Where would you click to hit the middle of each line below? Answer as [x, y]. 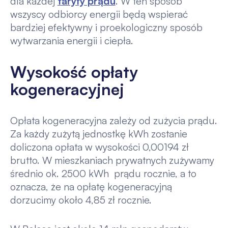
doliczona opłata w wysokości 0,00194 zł [99, 147]
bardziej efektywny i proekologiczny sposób [106, 27]
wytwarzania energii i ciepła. [72, 40]
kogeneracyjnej [67, 89]
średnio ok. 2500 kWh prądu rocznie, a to [103, 173]
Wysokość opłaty [74, 72]
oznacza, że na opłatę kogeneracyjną [91, 186]
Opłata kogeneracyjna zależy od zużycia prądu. [113, 120]
